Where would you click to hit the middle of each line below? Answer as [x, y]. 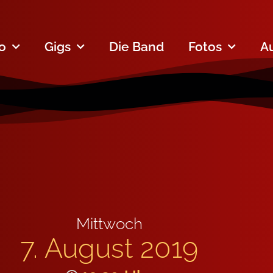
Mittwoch [109, 224]
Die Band [136, 46]
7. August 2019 [109, 248]
